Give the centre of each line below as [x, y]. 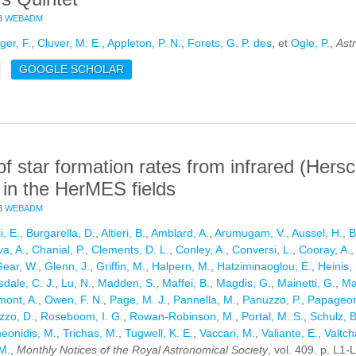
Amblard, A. [180, 233]
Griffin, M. [121, 267]
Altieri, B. [123, 233]
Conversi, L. [262, 250]
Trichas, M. [91, 333]
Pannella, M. [205, 300]
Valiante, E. [290, 333]
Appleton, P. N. [144, 43]
